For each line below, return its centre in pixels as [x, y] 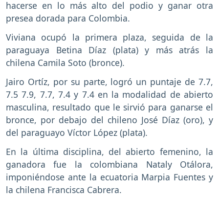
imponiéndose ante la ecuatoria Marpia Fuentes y [109, 177]
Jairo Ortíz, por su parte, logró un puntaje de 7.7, [109, 81]
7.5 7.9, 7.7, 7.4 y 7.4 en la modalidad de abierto [109, 94]
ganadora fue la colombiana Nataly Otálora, [109, 164]
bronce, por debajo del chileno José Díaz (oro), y [109, 120]
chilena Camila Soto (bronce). [65, 62]
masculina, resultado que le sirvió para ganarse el [109, 107]
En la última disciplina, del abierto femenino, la [109, 151]
